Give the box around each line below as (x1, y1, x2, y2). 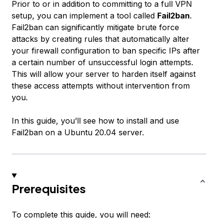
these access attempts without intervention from (12, 81, 190, 91)
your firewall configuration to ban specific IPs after (12, 46, 200, 56)
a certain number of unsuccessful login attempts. (12, 57, 193, 68)
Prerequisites (12, 181, 86, 196)
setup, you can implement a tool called (12, 11, 157, 21)
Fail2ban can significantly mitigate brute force (12, 22, 179, 33)
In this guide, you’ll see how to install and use (12, 116, 179, 126)
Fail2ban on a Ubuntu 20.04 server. (12, 127, 144, 138)
